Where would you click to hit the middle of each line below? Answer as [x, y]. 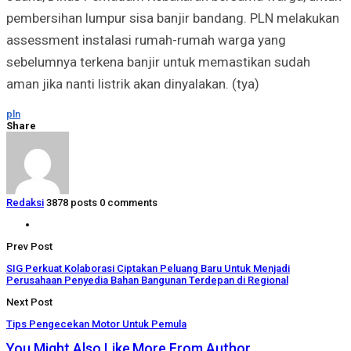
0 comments [128, 202]
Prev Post [29, 246]
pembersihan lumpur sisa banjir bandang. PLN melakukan [173, 18]
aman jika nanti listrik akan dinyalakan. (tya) [133, 83]
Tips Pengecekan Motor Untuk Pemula [96, 324]
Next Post [29, 302]
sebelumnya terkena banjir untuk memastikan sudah [158, 62]
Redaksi [25, 202]
